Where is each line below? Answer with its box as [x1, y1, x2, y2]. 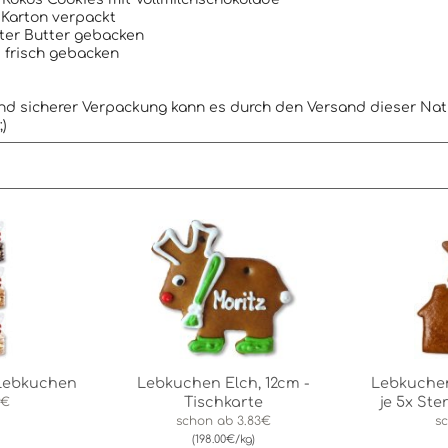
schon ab [176, 414, 238, 428]
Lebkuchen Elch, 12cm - [137, 375, 311, 391]
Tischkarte [184, 394, 264, 410]
